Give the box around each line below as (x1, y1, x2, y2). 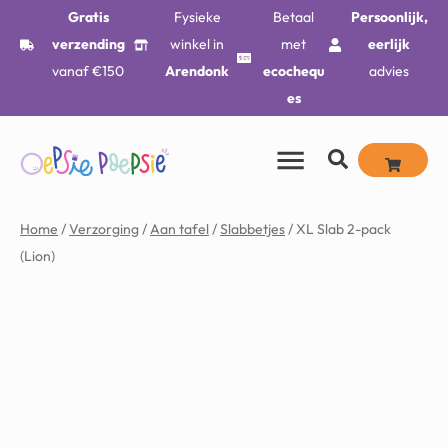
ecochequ (262, 62, 325, 80)
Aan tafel (150, 220, 209, 238)
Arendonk (165, 62, 230, 80)
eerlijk (368, 35, 411, 53)
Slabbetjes (220, 220, 285, 238)
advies (369, 62, 410, 80)
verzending (51, 35, 125, 53)
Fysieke (173, 8, 221, 26)
